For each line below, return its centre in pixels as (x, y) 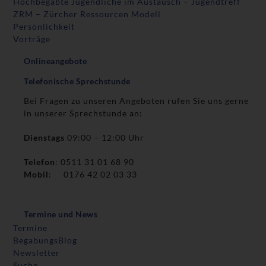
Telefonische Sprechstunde (77, 81)
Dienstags (46, 138)
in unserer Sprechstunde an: (83, 113)
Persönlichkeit (44, 27)
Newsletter (37, 253)
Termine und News (61, 214)
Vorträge (32, 39)
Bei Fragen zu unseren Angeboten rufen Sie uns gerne (137, 101)
